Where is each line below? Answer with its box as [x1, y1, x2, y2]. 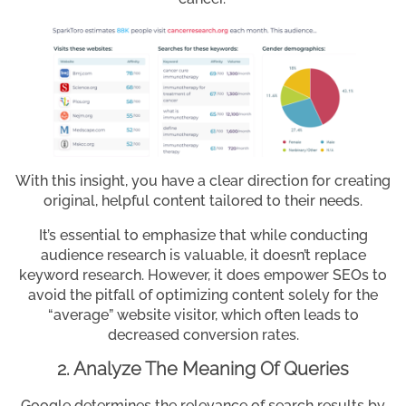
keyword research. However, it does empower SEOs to [19, 266, 387, 285]
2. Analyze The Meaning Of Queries [57, 358, 349, 381]
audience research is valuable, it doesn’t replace [40, 246, 366, 265]
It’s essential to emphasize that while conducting [38, 227, 368, 245]
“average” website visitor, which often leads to [47, 306, 359, 324]
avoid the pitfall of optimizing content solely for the [28, 286, 378, 304]
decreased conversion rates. [107, 326, 299, 344]
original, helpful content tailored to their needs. [43, 192, 362, 210]
